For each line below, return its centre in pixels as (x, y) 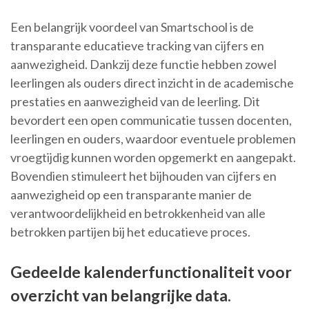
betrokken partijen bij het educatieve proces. (130, 232)
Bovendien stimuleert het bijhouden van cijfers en (143, 176)
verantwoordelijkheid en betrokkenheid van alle (138, 213)
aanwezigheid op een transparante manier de (131, 195)
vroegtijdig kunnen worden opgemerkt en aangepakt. (153, 158)
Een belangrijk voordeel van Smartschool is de (132, 27)
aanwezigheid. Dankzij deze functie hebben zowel (143, 64)
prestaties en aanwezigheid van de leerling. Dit (135, 102)
